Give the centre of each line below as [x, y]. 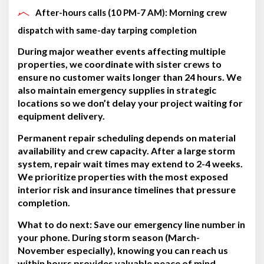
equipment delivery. [61, 115]
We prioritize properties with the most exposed [123, 176]
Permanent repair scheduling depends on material [127, 137]
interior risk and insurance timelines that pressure [127, 189]
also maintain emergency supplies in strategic [117, 90]
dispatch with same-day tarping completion [107, 30]
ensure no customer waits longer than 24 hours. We [130, 77]
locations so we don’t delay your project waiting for [130, 103]
